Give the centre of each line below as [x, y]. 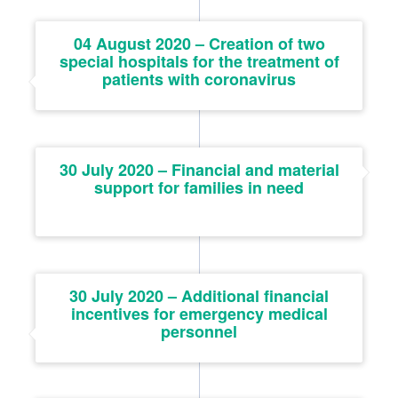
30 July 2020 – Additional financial [199, 295]
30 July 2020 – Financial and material [199, 169]
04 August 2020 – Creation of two [199, 43]
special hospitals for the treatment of [199, 61]
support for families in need [199, 187]
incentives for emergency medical [199, 313]
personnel [199, 331]
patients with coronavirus [199, 79]
